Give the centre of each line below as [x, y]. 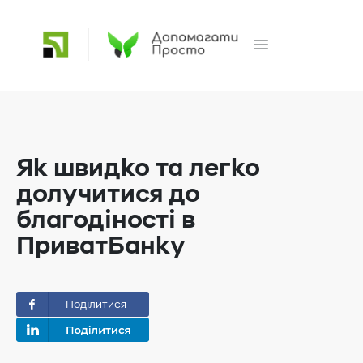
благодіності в [106, 220]
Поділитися [96, 305]
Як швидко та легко [138, 169]
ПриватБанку [101, 246]
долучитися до [108, 194]
